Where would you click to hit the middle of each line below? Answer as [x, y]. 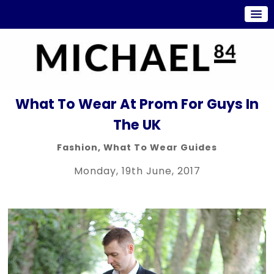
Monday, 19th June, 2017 [137, 171]
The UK [137, 124]
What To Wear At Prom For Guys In [137, 104]
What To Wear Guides [160, 147]
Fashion [77, 147]
